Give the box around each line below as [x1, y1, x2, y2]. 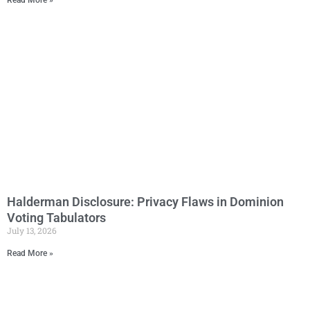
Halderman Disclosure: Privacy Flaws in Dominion [7, 194, 284, 209]
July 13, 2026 [7, 225, 57, 236]
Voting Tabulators [7, 210, 106, 225]
